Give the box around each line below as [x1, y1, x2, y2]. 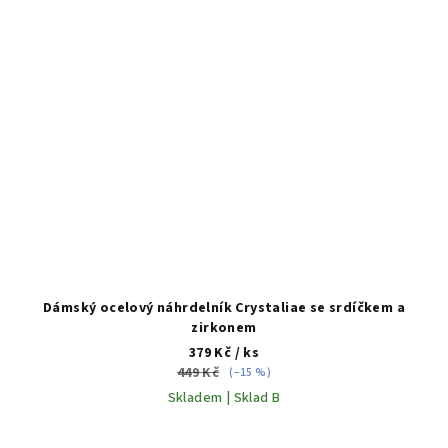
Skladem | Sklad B [167, 388, 281, 409]
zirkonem [191, 318, 257, 339]
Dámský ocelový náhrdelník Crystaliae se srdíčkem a [43, 298, 405, 319]
